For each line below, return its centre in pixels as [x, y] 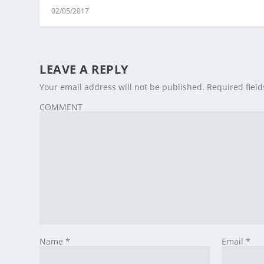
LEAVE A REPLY [84, 70]
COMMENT [61, 107]
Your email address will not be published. [122, 87]
